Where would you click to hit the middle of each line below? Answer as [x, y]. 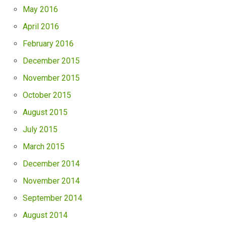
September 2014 [52, 198]
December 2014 [51, 164]
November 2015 [51, 78]
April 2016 [41, 27]
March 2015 [44, 147]
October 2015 [47, 95]
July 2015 [40, 130]
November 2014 [51, 181]
